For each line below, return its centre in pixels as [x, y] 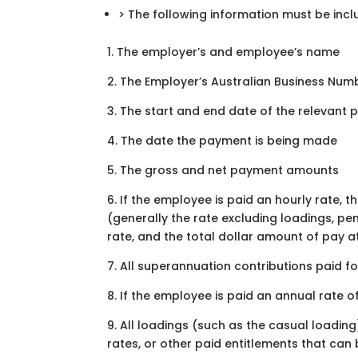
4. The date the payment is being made [223, 141]
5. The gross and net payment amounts [223, 170]
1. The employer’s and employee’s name [224, 52]
